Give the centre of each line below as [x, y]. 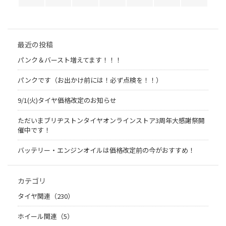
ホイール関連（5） [46, 216]
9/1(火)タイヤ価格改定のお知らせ [67, 100]
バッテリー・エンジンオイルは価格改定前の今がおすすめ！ [106, 150]
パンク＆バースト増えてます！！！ [70, 60]
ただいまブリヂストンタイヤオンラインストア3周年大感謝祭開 [111, 121]
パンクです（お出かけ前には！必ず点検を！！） [90, 80]
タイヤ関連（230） [46, 196]
